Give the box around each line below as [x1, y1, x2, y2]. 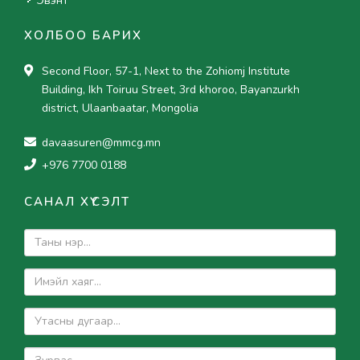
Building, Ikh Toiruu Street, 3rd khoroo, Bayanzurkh [42, 81, 300, 97]
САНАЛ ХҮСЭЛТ [24, 193, 130, 210]
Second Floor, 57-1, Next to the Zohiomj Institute [42, 63, 290, 79]
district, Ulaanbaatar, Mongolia [42, 100, 198, 116]
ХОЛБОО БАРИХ [24, 27, 142, 43]
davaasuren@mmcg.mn [42, 134, 161, 150]
